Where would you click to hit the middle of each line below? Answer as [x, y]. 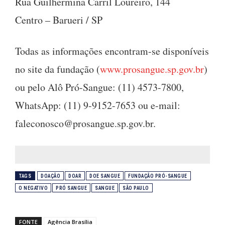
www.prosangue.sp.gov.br [152, 69]
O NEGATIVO [33, 188]
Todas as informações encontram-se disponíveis [112, 51]
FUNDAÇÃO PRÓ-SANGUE [158, 176]
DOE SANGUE [105, 176]
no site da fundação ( [58, 69]
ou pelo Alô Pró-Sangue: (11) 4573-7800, [99, 87]
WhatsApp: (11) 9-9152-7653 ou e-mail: [98, 105]
